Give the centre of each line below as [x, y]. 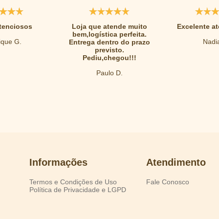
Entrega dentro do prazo [109, 42]
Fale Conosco [167, 182]
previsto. [109, 50]
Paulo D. [109, 73]
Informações [58, 163]
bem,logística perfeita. [109, 34]
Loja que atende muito [109, 27]
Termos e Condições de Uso [73, 182]
